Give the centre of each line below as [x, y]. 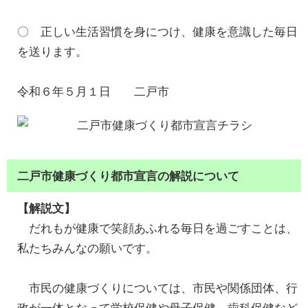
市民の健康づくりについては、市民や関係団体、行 [157, 288]
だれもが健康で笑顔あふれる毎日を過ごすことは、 [157, 229]
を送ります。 [52, 52]
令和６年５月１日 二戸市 [93, 92]
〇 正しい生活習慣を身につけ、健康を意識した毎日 [157, 32]
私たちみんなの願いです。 [87, 249]
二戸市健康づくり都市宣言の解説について [128, 176]
